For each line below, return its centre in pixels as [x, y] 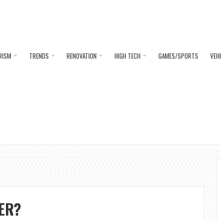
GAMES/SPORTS [178, 56]
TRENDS [39, 56]
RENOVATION [82, 56]
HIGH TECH [128, 56]
